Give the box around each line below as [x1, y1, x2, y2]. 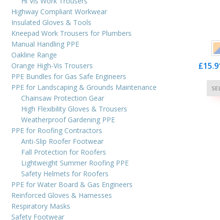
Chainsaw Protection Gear [21, 93, 104, 103]
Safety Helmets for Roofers [21, 168, 109, 178]
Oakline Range [11, 50, 57, 59]
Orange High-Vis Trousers [11, 60, 93, 70]
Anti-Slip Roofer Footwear [21, 136, 104, 146]
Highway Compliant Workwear [11, 6, 107, 16]
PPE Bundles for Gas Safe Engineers [11, 71, 126, 81]
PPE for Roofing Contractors [11, 125, 102, 135]
